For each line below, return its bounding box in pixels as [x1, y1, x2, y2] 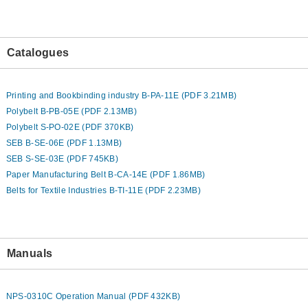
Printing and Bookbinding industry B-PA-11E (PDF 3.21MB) [5, 91, 237, 101]
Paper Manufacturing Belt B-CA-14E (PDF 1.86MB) [5, 170, 206, 180]
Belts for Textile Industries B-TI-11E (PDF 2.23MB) [5, 186, 201, 196]
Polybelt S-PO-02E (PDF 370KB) [5, 122, 134, 133]
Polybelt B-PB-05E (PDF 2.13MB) [5, 107, 137, 117]
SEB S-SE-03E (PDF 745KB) [5, 154, 119, 164]
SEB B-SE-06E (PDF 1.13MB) [5, 138, 122, 148]
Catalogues [6, 47, 69, 59]
